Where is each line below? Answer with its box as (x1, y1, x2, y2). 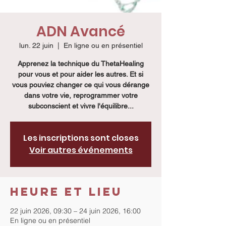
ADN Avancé (36, 22, 125, 41)
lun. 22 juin (19, 41, 53, 49)
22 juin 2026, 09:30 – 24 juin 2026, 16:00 (10, 206, 141, 215)
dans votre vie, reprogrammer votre (24, 91, 138, 99)
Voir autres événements (29, 144, 133, 156)
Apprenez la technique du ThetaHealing (18, 60, 144, 68)
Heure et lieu (10, 185, 123, 199)
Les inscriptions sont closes (23, 132, 139, 144)
